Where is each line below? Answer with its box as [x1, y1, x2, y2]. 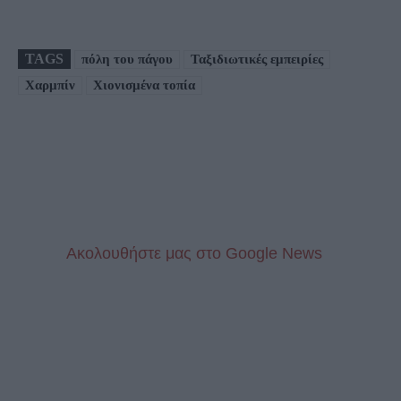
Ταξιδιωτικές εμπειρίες [191, 51, 323, 66]
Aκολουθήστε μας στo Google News [63, 243, 322, 262]
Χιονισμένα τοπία [93, 77, 195, 92]
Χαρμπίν [25, 77, 75, 92]
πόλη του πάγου [81, 51, 173, 66]
